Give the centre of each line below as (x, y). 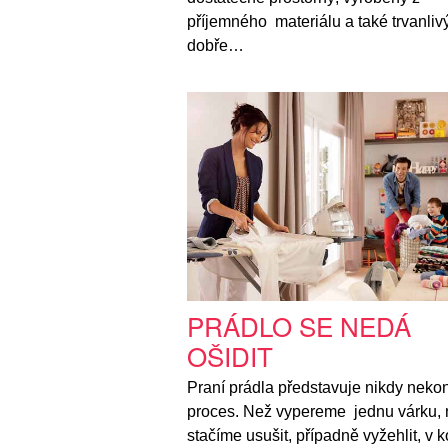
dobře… (215, 46)
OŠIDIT (230, 356)
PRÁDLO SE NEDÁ (299, 326)
